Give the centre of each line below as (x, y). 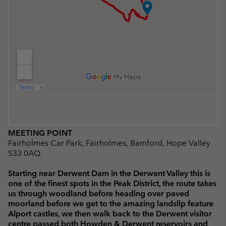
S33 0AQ (24, 153)
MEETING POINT (40, 133)
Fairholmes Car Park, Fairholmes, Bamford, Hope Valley (109, 143)
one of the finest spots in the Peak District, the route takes (112, 183)
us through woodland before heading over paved (99, 193)
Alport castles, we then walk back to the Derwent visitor (110, 213)
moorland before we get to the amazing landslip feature (111, 203)
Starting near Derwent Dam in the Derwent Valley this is (109, 173)
